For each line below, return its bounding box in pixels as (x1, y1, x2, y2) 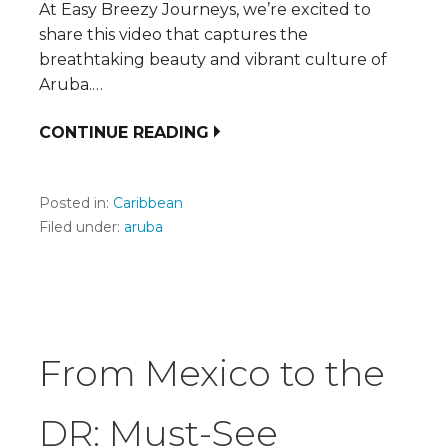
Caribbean (113, 193, 183, 212)
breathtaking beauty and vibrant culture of (39, 49, 387, 69)
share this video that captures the (39, 24, 308, 44)
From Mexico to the (39, 350, 385, 395)
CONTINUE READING (39, 122, 209, 142)
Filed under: (39, 217, 124, 236)
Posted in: (39, 193, 113, 212)
